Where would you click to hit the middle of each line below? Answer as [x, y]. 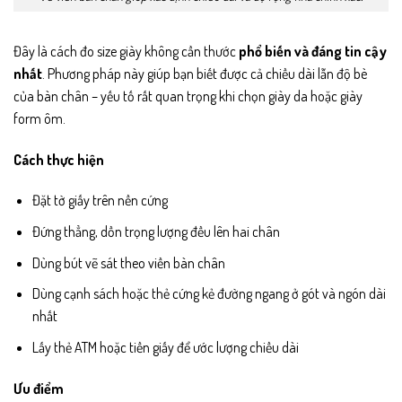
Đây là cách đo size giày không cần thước [126, 51]
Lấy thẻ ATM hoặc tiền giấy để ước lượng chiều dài [165, 347]
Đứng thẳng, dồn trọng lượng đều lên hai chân [156, 232]
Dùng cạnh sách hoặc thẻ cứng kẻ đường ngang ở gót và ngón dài [209, 294]
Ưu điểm [39, 388]
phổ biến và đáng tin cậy [313, 51]
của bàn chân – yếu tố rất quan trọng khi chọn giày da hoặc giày [188, 96]
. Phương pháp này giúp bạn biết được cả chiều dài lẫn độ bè [205, 73]
